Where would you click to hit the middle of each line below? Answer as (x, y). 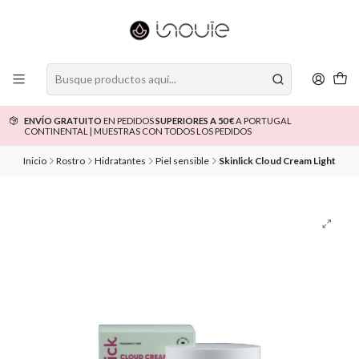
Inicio (35, 161)
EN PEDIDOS (128, 121)
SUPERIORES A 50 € (194, 121)
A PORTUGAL (262, 121)
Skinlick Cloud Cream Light (277, 161)
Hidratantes (120, 161)
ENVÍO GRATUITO (63, 121)
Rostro (71, 161)
